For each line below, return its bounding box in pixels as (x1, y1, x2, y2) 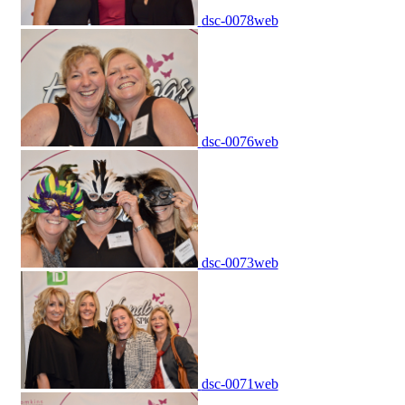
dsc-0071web (201, 376, 278, 392)
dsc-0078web (201, 13, 278, 29)
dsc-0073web (201, 255, 278, 271)
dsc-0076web (201, 134, 278, 150)
